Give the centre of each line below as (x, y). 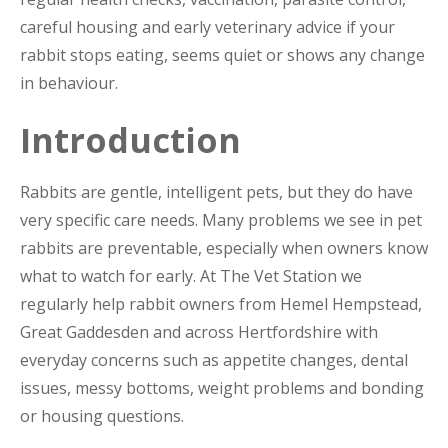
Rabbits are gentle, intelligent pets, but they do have (216, 191)
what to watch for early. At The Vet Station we (191, 275)
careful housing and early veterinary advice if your (207, 26)
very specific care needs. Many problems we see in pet (221, 219)
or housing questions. (102, 415)
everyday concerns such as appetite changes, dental (214, 359)
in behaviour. (69, 82)
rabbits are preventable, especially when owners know (224, 247)
